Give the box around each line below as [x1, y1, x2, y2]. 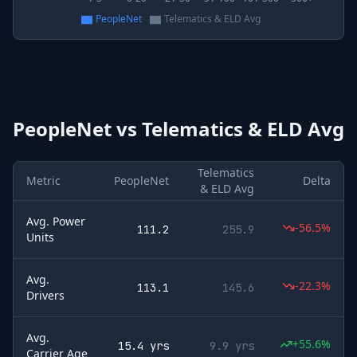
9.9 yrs [210, 339, 254, 353]
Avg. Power [26, 214, 85, 229]
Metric [26, 173, 61, 188]
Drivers [26, 288, 65, 303]
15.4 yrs [118, 339, 169, 353]
